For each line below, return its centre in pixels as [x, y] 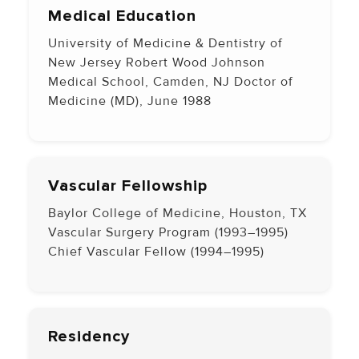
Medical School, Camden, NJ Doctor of [171, 81]
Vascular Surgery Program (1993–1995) [168, 233]
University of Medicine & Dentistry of [165, 43]
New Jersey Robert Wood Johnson [157, 62]
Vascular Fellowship [128, 186]
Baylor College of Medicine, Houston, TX [177, 214]
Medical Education [122, 16]
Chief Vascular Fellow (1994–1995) [156, 252]
